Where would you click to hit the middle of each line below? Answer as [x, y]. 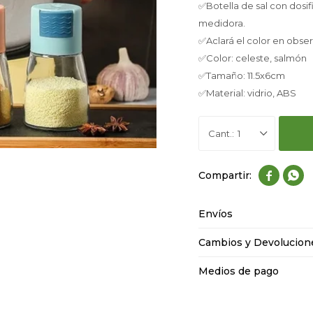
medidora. [222, 23]
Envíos [216, 214]
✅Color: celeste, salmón [253, 58]
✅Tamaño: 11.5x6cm [242, 75]
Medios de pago [239, 271]
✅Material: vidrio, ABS [247, 93]
